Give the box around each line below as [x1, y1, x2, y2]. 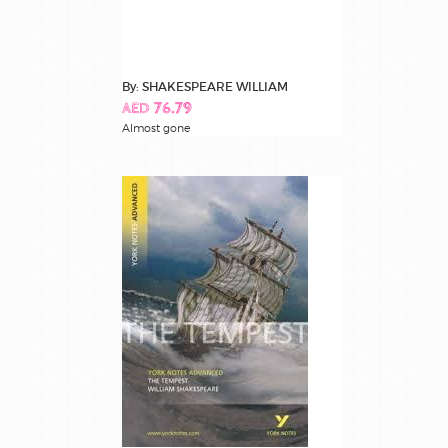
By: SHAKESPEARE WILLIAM [122, 78, 288, 94]
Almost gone [122, 120, 190, 135]
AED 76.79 [122, 100, 192, 118]
